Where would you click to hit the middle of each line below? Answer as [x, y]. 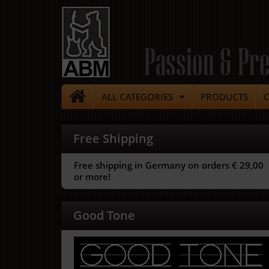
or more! [92, 177]
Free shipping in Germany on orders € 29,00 [169, 165]
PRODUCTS [225, 97]
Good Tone [104, 215]
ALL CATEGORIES [137, 97]
